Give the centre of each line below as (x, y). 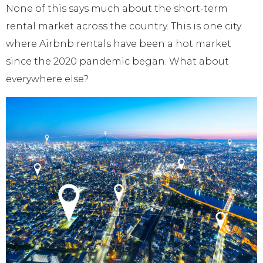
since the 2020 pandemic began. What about (117, 62)
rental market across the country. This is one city (124, 26)
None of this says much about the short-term (117, 9)
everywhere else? (47, 79)
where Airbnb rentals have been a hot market (119, 44)
